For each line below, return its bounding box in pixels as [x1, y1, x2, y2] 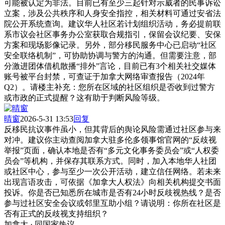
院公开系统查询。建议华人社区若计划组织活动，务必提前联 [4, 19, 221, 28]
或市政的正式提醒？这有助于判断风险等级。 [4, 93, 165, 102]
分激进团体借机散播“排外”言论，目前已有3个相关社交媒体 [4, 61, 216, 70]
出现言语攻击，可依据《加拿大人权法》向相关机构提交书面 [4, 177, 221, 186]
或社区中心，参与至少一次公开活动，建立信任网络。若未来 [4, 167, 221, 176]
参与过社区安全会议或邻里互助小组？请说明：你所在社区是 [4, 198, 221, 207]
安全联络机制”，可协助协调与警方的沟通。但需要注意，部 [4, 51, 216, 60]
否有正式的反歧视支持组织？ [4, 209, 108, 218]
